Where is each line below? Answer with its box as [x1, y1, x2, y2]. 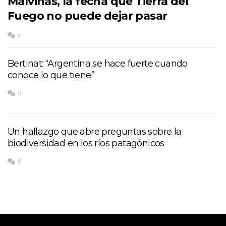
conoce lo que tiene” [8, 69, 94, 81]
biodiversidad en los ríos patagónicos [8, 137, 164, 149]
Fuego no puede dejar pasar [8, 9, 167, 23]
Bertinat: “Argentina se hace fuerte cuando [8, 58, 188, 69]
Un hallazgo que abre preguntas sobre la [8, 126, 182, 137]
